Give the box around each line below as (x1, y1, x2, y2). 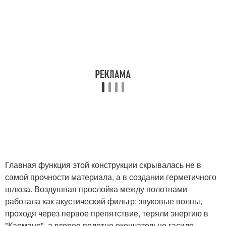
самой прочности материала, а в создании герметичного (5, 171, 216, 183)
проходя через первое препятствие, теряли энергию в (5, 207, 208, 219)
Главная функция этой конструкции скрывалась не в (5, 159, 201, 171)
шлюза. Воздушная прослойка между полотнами (5, 183, 187, 195)
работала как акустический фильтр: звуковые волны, (5, 195, 202, 207)
